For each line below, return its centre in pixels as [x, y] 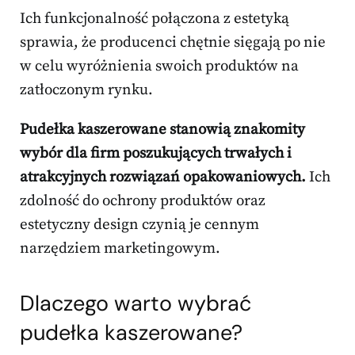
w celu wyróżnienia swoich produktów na [159, 67]
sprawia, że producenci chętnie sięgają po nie [173, 43]
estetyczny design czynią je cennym [139, 225]
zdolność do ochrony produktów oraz [143, 201]
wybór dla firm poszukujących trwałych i [156, 154]
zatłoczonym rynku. [86, 90]
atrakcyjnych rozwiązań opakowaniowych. [163, 177]
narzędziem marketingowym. [120, 249]
